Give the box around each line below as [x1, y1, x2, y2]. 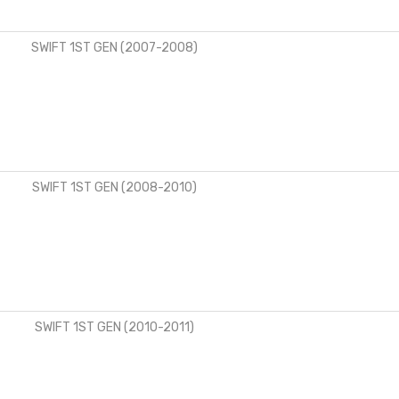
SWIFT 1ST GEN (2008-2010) [31, 180, 197, 196]
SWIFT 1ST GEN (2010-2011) [34, 320, 194, 336]
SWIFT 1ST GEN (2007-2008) [30, 40, 198, 56]
